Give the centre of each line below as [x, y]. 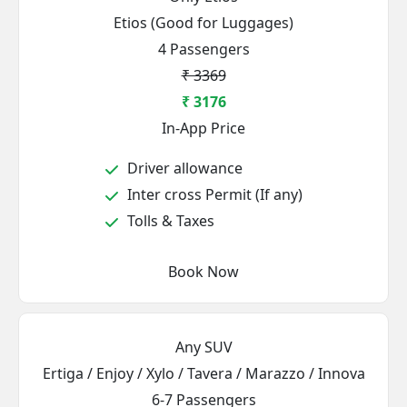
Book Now [203, 272]
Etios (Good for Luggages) [203, 23]
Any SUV [203, 347]
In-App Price [203, 128]
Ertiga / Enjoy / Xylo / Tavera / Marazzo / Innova [203, 373]
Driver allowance [183, 168]
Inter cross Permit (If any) [213, 194]
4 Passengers [203, 49]
